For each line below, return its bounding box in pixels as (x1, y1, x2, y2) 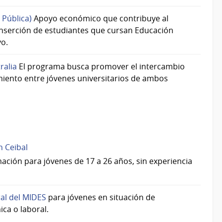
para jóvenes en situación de (46, 191, 155, 203)
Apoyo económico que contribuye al (32, 13, 168, 24)
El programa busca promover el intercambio (17, 61, 185, 72)
